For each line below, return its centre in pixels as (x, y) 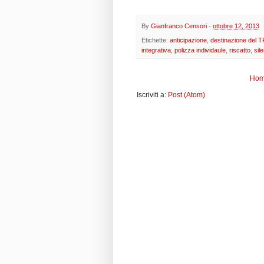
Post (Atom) (187, 95)
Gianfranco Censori (179, 26)
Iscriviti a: (152, 95)
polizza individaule (200, 50)
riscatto (240, 50)
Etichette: (156, 40)
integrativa (156, 50)
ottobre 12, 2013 (236, 26)
